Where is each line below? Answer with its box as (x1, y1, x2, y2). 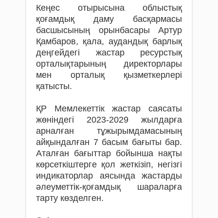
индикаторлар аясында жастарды (36, 170, 182, 181)
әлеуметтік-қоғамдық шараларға (36, 182, 182, 192)
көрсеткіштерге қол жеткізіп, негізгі (36, 159, 182, 169)
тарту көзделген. (36, 193, 104, 203)
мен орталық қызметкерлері (36, 70, 182, 80)
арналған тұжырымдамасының (36, 126, 182, 136)
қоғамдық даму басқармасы (36, 14, 182, 24)
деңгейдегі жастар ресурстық (36, 47, 182, 57)
